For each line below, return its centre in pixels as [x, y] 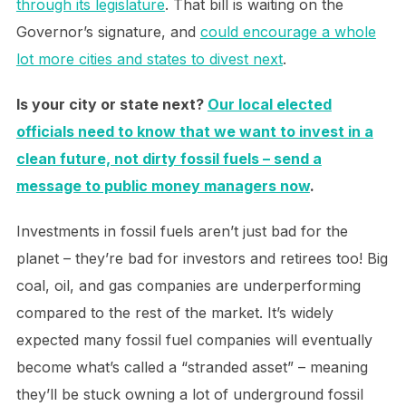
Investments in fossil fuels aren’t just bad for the [182, 231]
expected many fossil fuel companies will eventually [194, 339]
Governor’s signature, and [108, 31]
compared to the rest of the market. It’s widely [174, 312]
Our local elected [269, 104]
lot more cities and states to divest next [149, 58]
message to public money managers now [163, 185]
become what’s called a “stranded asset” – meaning [192, 367]
